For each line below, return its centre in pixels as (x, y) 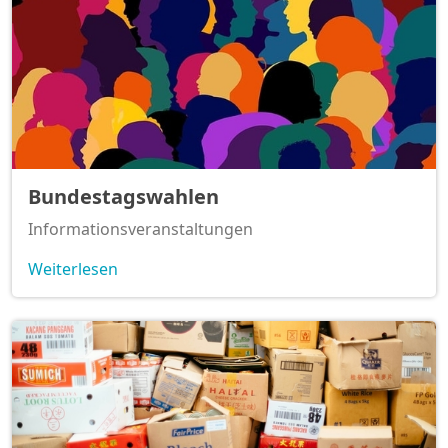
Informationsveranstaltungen (140, 229)
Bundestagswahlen (123, 197)
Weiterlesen (73, 269)
